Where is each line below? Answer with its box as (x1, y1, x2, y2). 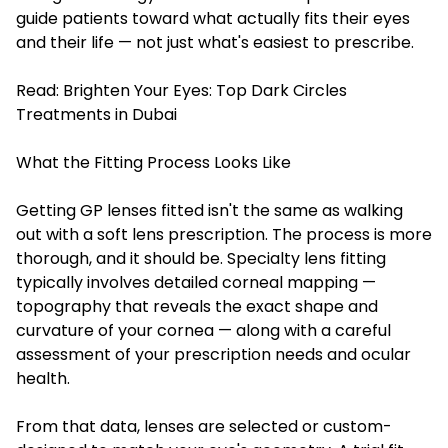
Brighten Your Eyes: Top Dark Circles (63, 78, 347, 102)
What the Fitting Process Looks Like (16, 150, 291, 174)
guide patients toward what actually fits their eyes (16, 6, 410, 30)
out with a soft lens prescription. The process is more (16, 222, 432, 246)
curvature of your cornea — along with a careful (16, 318, 391, 342)
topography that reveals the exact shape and (16, 294, 378, 318)
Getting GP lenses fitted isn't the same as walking (16, 198, 403, 222)
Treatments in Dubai (16, 102, 177, 126)
